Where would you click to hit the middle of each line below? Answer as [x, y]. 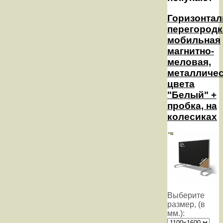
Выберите [186, 196]
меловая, [189, 62]
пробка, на [192, 106]
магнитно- [191, 51]
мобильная [194, 40]
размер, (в [186, 205]
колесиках [192, 116]
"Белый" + [192, 95]
